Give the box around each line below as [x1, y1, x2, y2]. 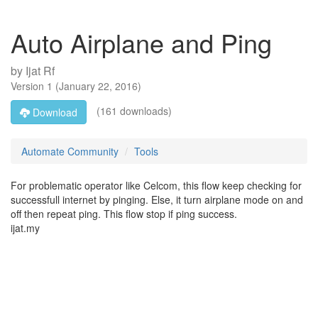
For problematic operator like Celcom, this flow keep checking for [11, 178, 302, 192]
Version [11, 79, 47, 93]
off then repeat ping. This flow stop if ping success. [11, 207, 237, 221]
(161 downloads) [94, 103, 172, 118]
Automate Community [21, 144, 119, 158]
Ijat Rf [26, 62, 55, 79]
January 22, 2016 [59, 79, 138, 93]
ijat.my [11, 221, 40, 235]
